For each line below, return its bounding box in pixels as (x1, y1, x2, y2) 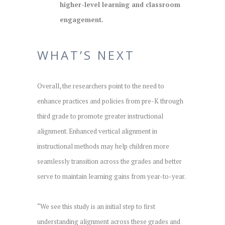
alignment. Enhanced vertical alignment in (37, 126, 157, 136)
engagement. (60, 15, 103, 24)
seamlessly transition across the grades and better (37, 156, 182, 166)
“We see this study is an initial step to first (37, 201, 155, 211)
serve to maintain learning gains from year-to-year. (37, 171, 186, 181)
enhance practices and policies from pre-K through (37, 96, 183, 105)
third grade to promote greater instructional (37, 111, 163, 121)
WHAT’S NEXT (37, 46, 135, 63)
